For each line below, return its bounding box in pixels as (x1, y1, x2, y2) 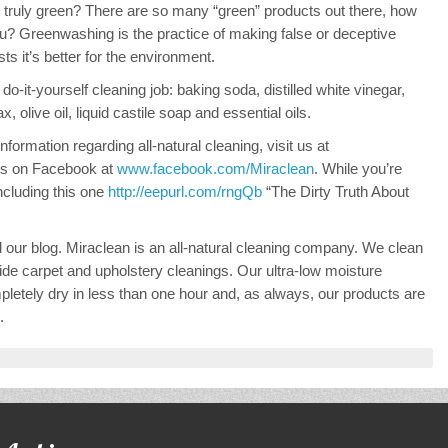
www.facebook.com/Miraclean (117, 160, 314, 178)
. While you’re (314, 160, 402, 178)
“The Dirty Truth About (262, 183, 409, 201)
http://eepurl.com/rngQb (108, 183, 262, 201)
